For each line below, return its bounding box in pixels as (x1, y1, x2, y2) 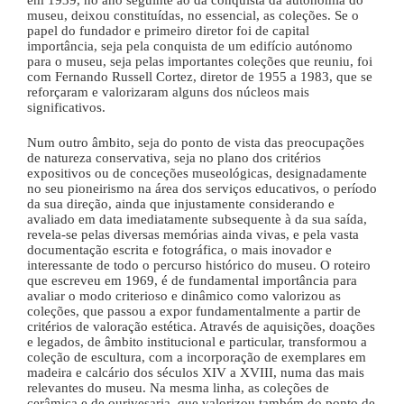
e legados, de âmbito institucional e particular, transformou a (27, 335, 367, 350)
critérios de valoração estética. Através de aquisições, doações (27, 319, 375, 335)
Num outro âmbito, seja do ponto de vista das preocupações (27, 135, 364, 151)
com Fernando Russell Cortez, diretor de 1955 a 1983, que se (27, 69, 372, 84)
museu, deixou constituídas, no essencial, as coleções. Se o (27, 7, 359, 23)
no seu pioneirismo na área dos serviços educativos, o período (27, 181, 377, 197)
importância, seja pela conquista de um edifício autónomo (27, 38, 353, 53)
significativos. (27, 99, 106, 115)
